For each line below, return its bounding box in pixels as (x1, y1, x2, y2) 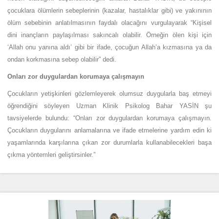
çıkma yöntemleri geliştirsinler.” (7, 151, 95, 159)
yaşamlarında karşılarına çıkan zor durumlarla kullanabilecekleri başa (7, 139, 212, 147)
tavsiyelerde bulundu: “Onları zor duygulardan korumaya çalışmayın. (7, 114, 212, 122)
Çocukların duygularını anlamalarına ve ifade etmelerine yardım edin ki (7, 127, 212, 134)
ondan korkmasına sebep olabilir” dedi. (7, 56, 116, 64)
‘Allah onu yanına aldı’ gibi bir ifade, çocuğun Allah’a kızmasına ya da (7, 44, 212, 51)
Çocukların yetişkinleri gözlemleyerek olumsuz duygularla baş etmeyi (7, 90, 212, 98)
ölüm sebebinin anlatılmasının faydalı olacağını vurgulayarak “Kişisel (7, 19, 212, 27)
